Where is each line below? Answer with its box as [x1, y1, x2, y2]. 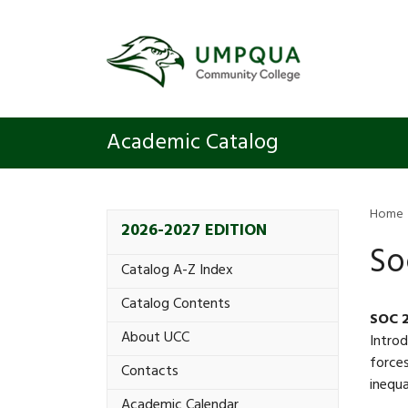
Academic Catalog [107, 124, 279, 167]
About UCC [121, 324, 189, 352]
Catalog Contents [121, 291, 230, 319]
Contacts [121, 358, 178, 386]
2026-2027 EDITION [121, 216, 267, 248]
